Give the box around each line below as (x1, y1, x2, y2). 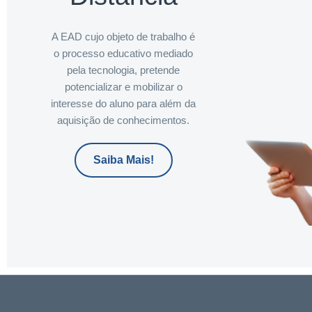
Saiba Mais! (93, 153, 154, 166)
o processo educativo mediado (54, 47, 193, 59)
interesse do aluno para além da (51, 97, 196, 109)
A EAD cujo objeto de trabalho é (52, 30, 195, 42)
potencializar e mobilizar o (64, 80, 182, 93)
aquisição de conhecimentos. (57, 114, 189, 126)
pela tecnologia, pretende (67, 63, 180, 76)
